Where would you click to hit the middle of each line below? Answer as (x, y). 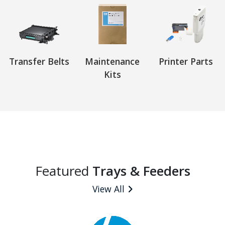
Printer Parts (186, 61)
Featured (64, 171)
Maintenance (113, 61)
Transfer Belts (39, 61)
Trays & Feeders (141, 171)
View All (108, 189)
